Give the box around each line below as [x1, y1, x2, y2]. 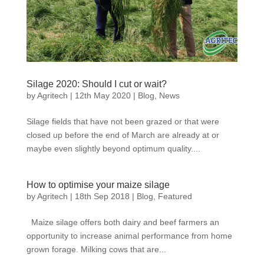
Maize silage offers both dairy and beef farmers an [26, 217, 219, 227]
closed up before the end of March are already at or [26, 130, 219, 140]
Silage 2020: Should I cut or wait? [26, 79, 167, 89]
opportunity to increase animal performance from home [26, 231, 232, 240]
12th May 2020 [74, 91, 131, 100]
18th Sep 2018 [74, 192, 130, 201]
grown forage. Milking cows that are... [26, 245, 166, 254]
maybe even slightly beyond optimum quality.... [26, 144, 200, 153]
